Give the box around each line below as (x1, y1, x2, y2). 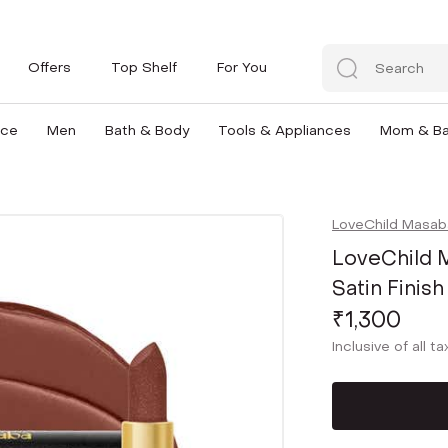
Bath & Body (104, 121, 189, 140)
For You (217, 57, 267, 77)
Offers (28, 57, 71, 77)
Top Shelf (111, 57, 177, 77)
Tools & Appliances (217, 121, 351, 140)
